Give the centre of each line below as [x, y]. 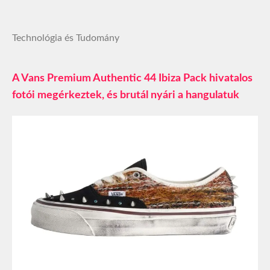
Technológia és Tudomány [66, 38]
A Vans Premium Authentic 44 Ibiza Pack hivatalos [132, 78]
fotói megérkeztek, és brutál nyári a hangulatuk [126, 95]
